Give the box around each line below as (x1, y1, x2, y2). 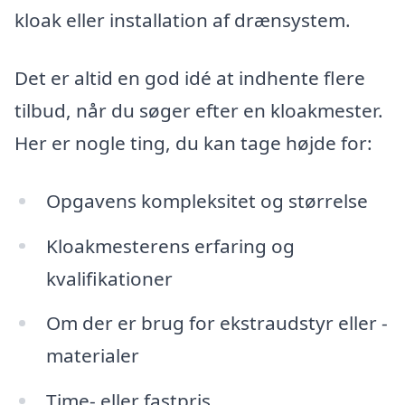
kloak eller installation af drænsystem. (14, 7, 351, 33)
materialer (45, 343, 139, 369)
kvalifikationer (45, 265, 173, 291)
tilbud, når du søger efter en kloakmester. (14, 97, 383, 123)
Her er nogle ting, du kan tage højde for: (14, 129, 372, 155)
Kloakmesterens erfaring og (45, 232, 295, 259)
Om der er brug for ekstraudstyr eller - (45, 310, 388, 336)
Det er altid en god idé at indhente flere (14, 64, 365, 90)
